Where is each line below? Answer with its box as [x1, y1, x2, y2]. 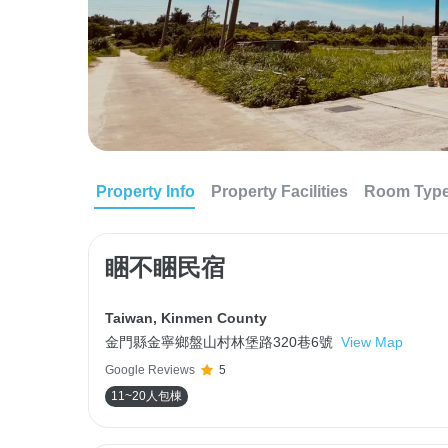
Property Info [96, 183, 195, 200]
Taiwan [105, 310, 153, 326]
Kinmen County [161, 310, 267, 326]
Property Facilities [211, 183, 348, 200]
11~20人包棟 [111, 389, 182, 403]
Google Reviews [105, 362, 195, 377]
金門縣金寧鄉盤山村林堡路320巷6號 [105, 334, 333, 350]
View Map [341, 334, 403, 350]
